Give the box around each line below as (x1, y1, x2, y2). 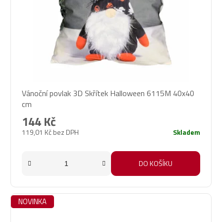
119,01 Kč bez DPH (22, 126, 79, 137)
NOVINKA (18, 195, 47, 207)
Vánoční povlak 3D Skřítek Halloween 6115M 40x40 (22, 87, 194, 99)
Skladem (173, 126, 200, 137)
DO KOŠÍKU (139, 158, 172, 168)
